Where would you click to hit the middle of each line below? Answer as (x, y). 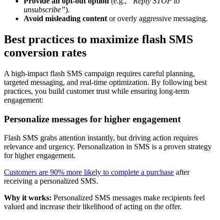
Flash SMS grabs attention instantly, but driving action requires (101, 138)
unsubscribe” (44, 10)
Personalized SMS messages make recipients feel (128, 198)
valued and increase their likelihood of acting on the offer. (93, 207)
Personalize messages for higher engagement (92, 119)
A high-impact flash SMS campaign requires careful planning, (99, 73)
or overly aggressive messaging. (157, 19)
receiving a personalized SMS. (51, 181)
